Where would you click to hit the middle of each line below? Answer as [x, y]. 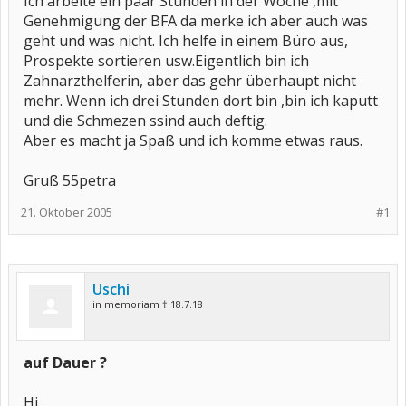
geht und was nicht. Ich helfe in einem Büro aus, [186, 41]
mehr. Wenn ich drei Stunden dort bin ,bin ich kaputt [201, 101]
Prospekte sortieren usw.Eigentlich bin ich [166, 61]
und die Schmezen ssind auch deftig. [145, 121]
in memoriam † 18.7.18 [148, 304]
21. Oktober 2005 [67, 212]
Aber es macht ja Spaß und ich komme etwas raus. [193, 140]
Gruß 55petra [70, 180]
